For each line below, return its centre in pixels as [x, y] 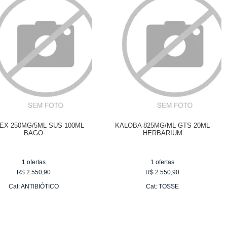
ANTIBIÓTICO [40, 186]
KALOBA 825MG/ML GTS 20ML [163, 125]
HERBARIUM [162, 133]
